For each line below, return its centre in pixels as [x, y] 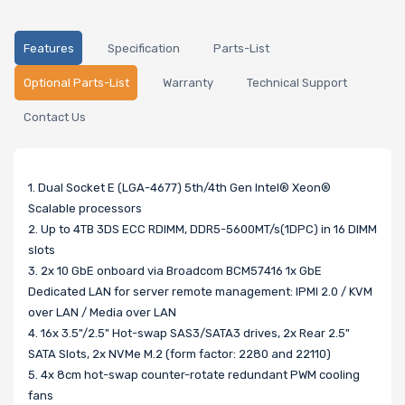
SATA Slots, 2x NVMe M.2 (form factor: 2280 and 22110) [179, 353]
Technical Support [297, 83]
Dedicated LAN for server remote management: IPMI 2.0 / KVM [200, 291]
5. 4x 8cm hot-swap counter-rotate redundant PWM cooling [194, 374]
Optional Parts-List [76, 83]
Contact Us [54, 118]
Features [48, 48]
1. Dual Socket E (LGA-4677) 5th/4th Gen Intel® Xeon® [179, 187]
